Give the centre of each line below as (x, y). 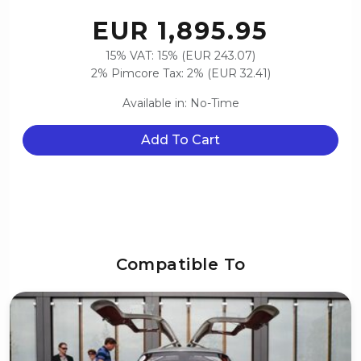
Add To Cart (180, 140)
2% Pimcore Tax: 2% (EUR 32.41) (180, 74)
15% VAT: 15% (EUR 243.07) (180, 56)
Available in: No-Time (180, 104)
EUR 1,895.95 (180, 31)
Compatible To (180, 265)
